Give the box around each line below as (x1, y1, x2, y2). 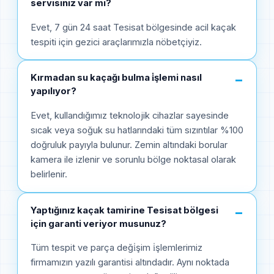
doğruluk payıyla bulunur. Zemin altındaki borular (31, 139, 228, 150)
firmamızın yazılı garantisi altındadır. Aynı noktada (31, 257, 229, 268)
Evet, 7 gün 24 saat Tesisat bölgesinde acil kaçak (31, 21, 236, 33)
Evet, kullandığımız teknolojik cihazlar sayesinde (31, 109, 229, 121)
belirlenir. (31, 168, 67, 180)
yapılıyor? (31, 86, 76, 97)
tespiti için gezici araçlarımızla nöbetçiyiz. (31, 36, 202, 48)
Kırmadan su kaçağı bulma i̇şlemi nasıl (31, 72, 202, 84)
